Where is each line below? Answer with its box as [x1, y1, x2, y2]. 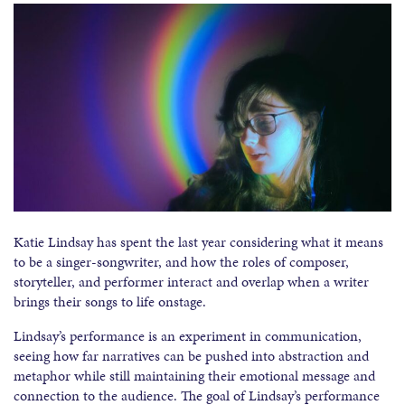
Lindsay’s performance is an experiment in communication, [14, 325, 362, 347]
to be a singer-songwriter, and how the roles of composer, [14, 251, 349, 273]
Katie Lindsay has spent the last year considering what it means [14, 231, 383, 253]
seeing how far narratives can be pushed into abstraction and [14, 345, 369, 367]
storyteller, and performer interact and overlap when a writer [14, 271, 369, 293]
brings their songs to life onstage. [14, 291, 206, 313]
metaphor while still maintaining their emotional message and [14, 365, 375, 387]
